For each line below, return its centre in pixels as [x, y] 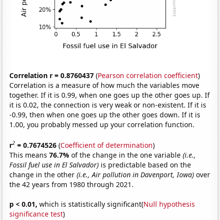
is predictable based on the [145, 165]
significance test [36, 214]
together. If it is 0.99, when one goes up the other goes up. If [110, 95]
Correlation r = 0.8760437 [52, 76]
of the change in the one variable [127, 155]
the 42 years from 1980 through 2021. [72, 184]
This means [29, 155]
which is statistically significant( [91, 204]
